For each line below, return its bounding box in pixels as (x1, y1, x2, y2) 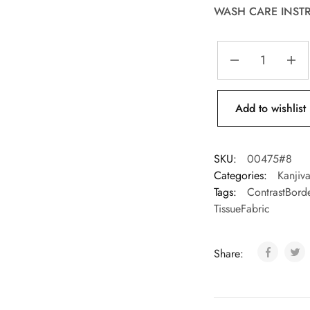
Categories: (213, 167, 267, 184)
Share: (213, 246, 247, 262)
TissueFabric (213, 201, 270, 217)
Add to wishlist (235, 100, 306, 116)
